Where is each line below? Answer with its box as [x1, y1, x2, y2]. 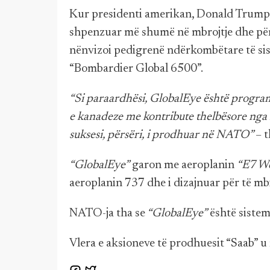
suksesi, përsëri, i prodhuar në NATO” [69, 129, 256, 141]
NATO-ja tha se [69, 207, 145, 219]
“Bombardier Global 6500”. [69, 63, 203, 75]
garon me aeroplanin [130, 159, 237, 171]
